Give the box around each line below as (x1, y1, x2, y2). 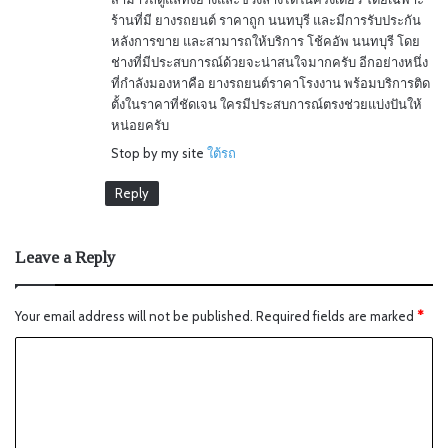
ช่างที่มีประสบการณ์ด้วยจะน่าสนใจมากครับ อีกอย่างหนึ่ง (111, 53, 428, 70)
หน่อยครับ (111, 116, 169, 133)
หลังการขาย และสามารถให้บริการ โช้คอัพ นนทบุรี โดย (111, 32, 420, 49)
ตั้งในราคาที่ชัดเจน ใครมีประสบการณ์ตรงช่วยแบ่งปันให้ (111, 95, 422, 112)
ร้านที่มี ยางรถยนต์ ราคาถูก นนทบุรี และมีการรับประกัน (111, 11, 421, 28)
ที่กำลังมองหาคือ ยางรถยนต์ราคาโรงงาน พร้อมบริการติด (111, 74, 430, 91)
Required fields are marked (256, 307, 417, 324)
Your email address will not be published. (15, 307, 253, 324)
